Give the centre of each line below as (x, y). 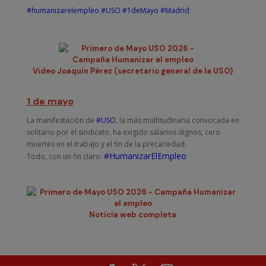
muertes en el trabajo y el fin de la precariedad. (106, 144)
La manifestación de (61, 120)
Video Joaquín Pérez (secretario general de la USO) (133, 71)
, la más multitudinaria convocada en (177, 120)
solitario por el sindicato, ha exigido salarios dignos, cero (123, 132)
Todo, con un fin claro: (65, 156)
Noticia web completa (133, 214)
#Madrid (175, 10)
